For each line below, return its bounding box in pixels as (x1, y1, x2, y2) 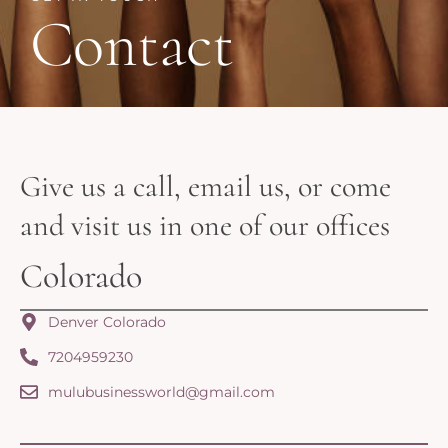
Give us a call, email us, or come (20, 167, 391, 205)
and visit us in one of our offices (20, 206, 390, 244)
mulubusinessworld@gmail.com (47, 382, 275, 401)
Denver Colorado (47, 312, 166, 331)
